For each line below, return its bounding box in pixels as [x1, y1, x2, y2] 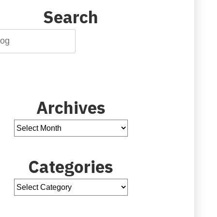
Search [43, 6, 98, 29]
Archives [36, 96, 106, 119]
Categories [28, 155, 113, 178]
